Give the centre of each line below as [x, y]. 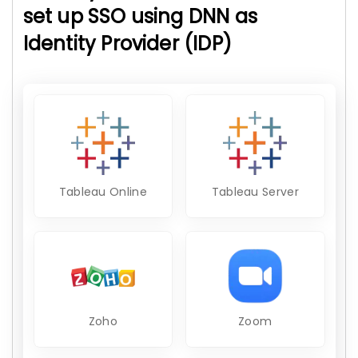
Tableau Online [103, 192]
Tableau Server [255, 192]
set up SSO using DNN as [140, 16]
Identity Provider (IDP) [127, 44]
